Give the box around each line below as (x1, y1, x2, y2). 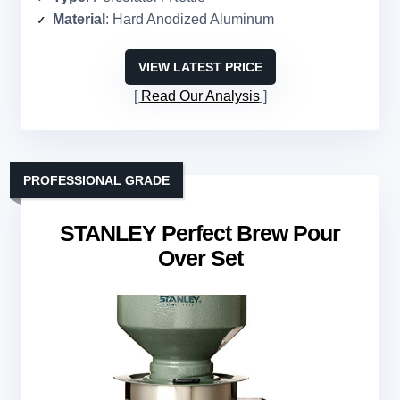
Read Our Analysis (140, 88, 260, 104)
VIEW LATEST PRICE (137, 60, 262, 75)
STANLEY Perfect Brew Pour (60, 221, 340, 246)
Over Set (157, 246, 243, 271)
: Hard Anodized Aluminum (105, 12, 274, 28)
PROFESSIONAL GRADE (23, 173, 170, 188)
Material (53, 12, 105, 28)
